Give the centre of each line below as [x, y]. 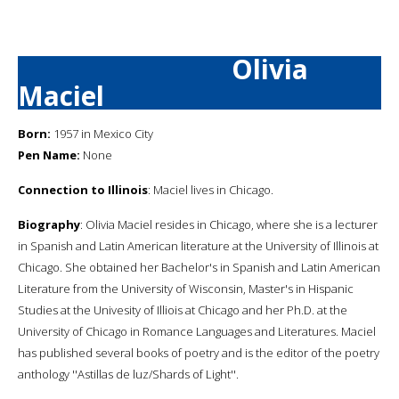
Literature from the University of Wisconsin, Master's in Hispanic [186, 288]
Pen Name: [49, 155]
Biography [49, 224]
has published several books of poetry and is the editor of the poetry [199, 352]
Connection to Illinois [83, 189]
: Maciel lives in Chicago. [211, 189]
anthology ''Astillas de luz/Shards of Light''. [128, 374]
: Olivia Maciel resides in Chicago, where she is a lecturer [229, 224]
